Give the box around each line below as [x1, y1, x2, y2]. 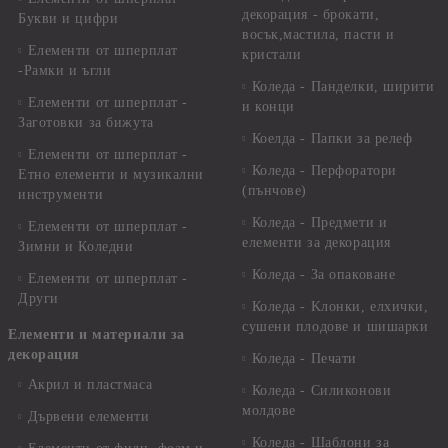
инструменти [18, 187, 104, 202]
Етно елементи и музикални [18, 167, 204, 182]
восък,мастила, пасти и [242, 27, 395, 42]
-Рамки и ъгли [18, 63, 112, 78]
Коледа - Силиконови [251, 383, 392, 398]
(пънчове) [242, 183, 308, 198]
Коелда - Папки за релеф [251, 131, 413, 146]
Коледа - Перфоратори [251, 163, 397, 178]
